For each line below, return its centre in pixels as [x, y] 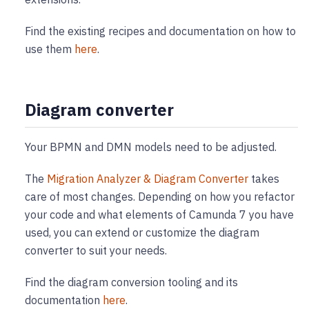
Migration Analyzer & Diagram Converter [148, 179]
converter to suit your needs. [96, 251]
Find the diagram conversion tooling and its [131, 282]
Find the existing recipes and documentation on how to [160, 31]
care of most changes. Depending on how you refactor [160, 197]
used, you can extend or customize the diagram [142, 233]
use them [50, 49]
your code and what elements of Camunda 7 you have [159, 215]
